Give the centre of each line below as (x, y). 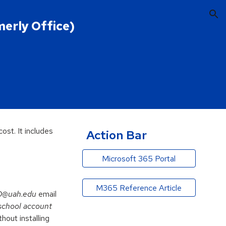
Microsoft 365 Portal (139, 158)
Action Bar (116, 135)
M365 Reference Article (139, 188)
